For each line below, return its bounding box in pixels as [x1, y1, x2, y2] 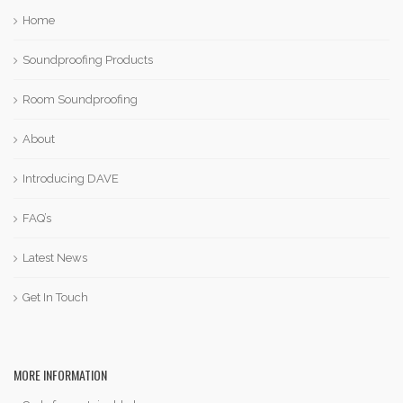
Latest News [22, 251, 87, 264]
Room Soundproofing [22, 93, 138, 106]
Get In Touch [22, 291, 88, 304]
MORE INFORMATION [13, 365, 107, 384]
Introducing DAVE [22, 172, 119, 185]
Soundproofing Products [22, 53, 153, 67]
